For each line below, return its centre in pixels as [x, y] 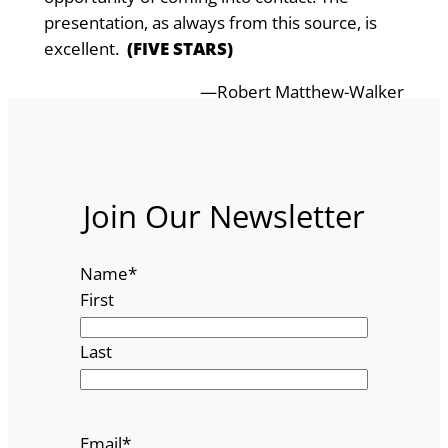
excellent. [85, 49]
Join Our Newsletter [224, 216]
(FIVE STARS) [179, 49]
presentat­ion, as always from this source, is [210, 23]
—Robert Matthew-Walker [302, 92]
